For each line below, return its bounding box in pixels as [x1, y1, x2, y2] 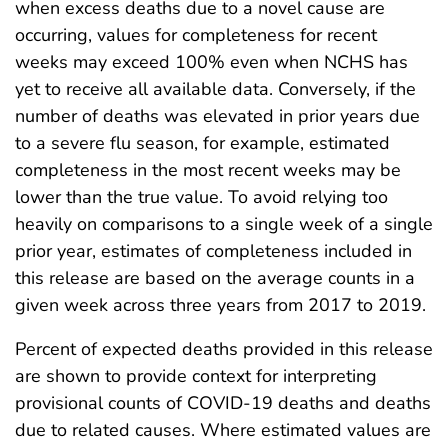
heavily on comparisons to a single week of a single [15, 212, 433, 237]
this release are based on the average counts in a [15, 266, 415, 291]
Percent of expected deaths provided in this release [15, 337, 433, 362]
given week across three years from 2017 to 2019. [15, 293, 426, 318]
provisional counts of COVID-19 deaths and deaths [15, 391, 431, 416]
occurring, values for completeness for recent [15, 23, 377, 48]
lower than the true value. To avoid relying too [15, 185, 388, 210]
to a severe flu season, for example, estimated [15, 131, 390, 156]
